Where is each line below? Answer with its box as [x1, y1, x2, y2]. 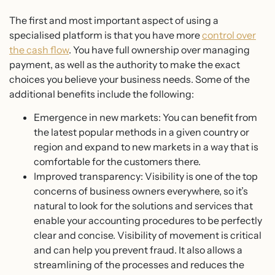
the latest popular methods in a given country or [34, 126, 249, 139]
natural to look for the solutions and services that [34, 199, 253, 212]
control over [202, 28, 256, 41]
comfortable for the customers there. [34, 155, 203, 168]
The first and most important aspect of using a [9, 14, 219, 26]
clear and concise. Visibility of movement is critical [34, 229, 261, 242]
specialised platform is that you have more [9, 28, 202, 41]
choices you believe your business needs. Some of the [9, 72, 250, 85]
